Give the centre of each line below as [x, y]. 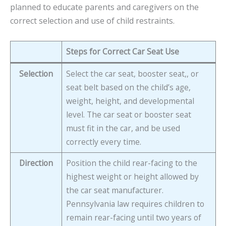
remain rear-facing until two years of [133, 217]
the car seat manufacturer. [115, 190]
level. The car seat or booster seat [128, 114]
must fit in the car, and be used [123, 128]
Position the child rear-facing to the [131, 163]
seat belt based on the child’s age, [128, 87]
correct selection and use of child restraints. [92, 21]
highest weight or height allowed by [132, 176]
